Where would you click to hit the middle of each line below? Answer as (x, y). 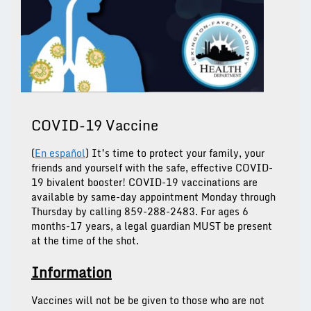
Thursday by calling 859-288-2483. (116, 212)
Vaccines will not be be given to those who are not (148, 301)
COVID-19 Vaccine (95, 126)
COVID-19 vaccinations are (193, 183)
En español (60, 153)
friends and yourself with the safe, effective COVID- (152, 168)
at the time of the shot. (85, 241)
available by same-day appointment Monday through (153, 197)
